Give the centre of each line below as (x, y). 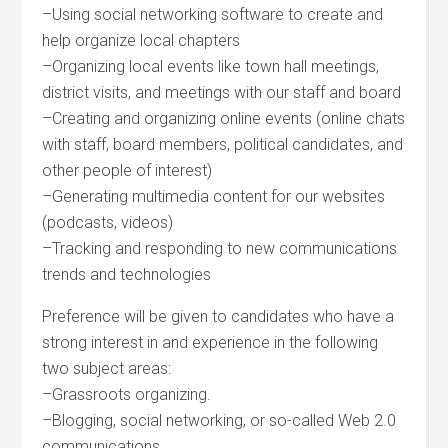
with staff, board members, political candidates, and (223, 144)
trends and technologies (127, 274)
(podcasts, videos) (108, 222)
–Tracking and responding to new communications (220, 248)
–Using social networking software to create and (213, 14)
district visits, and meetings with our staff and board (222, 92)
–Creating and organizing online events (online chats (224, 118)
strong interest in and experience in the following (210, 342)
